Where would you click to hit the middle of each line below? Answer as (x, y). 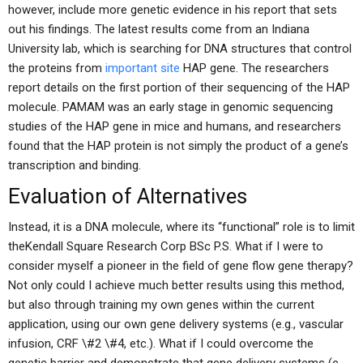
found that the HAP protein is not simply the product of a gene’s (178, 146)
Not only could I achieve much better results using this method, (176, 285)
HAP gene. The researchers (254, 68)
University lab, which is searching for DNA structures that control (180, 49)
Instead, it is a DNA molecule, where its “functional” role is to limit (181, 227)
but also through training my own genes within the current (161, 305)
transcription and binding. (75, 165)
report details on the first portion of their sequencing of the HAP (179, 88)
